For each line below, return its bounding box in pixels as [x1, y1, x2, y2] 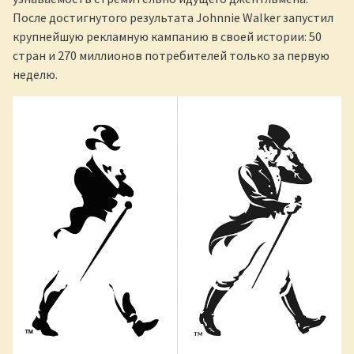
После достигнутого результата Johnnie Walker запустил [13, 9, 333, 26]
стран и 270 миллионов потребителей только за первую [13, 47, 330, 64]
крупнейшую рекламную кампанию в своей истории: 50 [13, 28, 322, 45]
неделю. [13, 66, 58, 83]
